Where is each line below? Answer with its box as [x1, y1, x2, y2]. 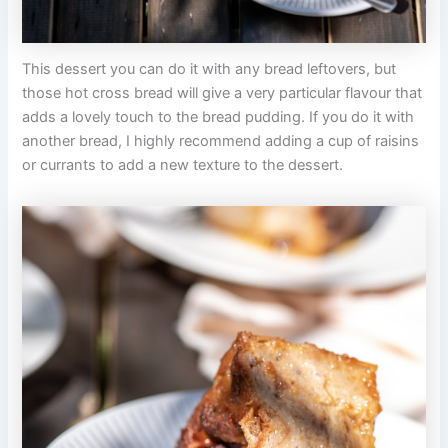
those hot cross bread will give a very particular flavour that [22, 84, 423, 103]
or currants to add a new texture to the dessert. [22, 156, 344, 175]
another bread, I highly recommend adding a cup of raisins [22, 132, 420, 151]
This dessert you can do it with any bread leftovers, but [22, 60, 397, 79]
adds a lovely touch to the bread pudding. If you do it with [22, 108, 415, 127]
